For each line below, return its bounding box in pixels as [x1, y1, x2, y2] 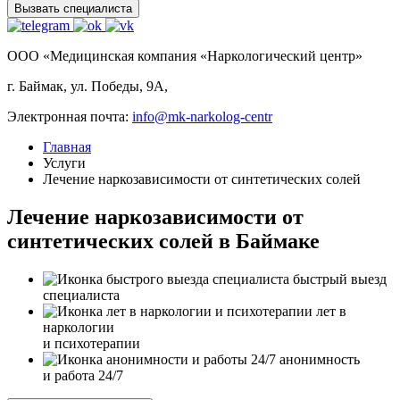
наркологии [43, 319, 114, 335]
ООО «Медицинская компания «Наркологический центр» [7, 48, 362, 63]
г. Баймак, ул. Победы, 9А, [7, 79, 168, 94]
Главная [43, 139, 91, 154]
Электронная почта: [7, 109, 132, 124]
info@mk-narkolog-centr [132, 109, 272, 124]
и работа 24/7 [43, 367, 123, 383]
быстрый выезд [293, 271, 387, 287]
